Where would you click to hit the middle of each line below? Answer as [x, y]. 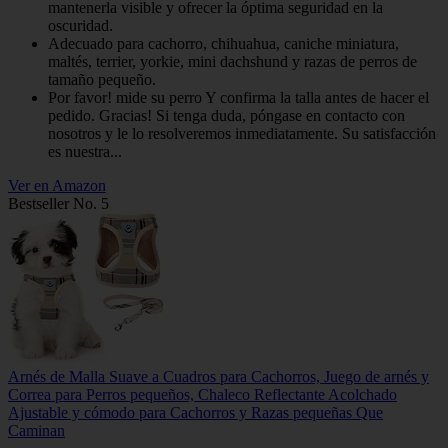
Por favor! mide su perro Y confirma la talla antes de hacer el [238, 97]
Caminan [36, 430]
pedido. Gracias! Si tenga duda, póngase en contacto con [226, 115]
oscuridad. [80, 25]
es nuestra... [85, 151]
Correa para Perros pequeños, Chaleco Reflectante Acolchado [202, 394]
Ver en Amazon [57, 185]
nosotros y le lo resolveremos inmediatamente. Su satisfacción [242, 133]
